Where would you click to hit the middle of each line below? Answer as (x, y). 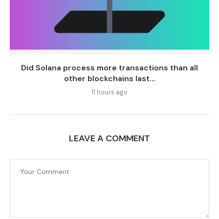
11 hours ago (109, 92)
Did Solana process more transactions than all (109, 67)
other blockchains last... (109, 78)
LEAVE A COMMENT (109, 138)
